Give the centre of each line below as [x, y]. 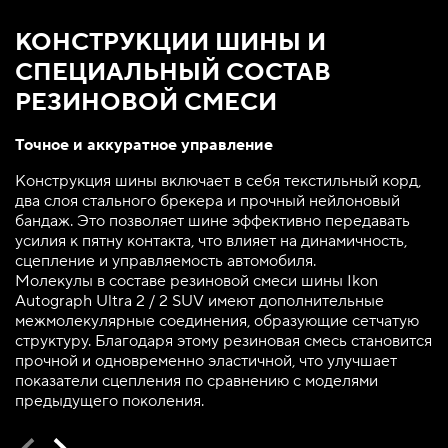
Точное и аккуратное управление [144, 145]
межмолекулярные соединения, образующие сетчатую [217, 321]
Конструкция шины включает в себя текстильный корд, [218, 181]
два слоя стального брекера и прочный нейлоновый [207, 201]
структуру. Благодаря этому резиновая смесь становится [223, 341]
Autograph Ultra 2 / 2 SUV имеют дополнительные [199, 301]
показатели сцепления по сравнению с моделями [196, 381]
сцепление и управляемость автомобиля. [165, 261]
